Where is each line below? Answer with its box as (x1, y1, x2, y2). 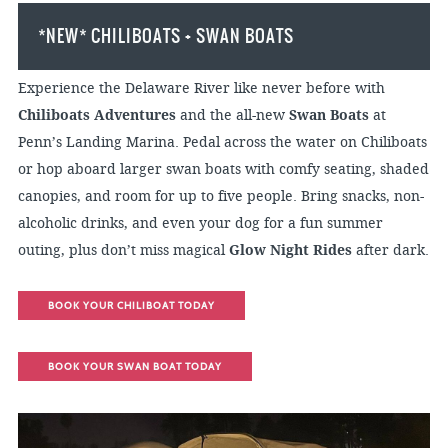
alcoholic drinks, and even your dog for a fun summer (17, 215, 383, 232)
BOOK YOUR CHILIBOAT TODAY (47, 299, 215, 312)
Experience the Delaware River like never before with (17, 80, 385, 97)
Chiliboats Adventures (17, 107, 176, 123)
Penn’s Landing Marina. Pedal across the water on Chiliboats (17, 134, 427, 151)
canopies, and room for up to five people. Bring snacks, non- (17, 188, 424, 205)
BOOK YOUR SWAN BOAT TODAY (47, 360, 222, 373)
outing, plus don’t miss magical (17, 242, 229, 259)
